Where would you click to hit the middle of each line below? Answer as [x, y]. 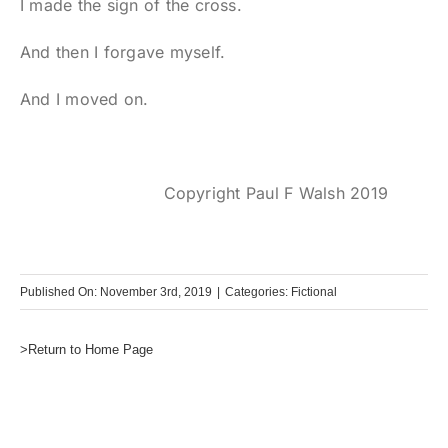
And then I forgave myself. [122, 52]
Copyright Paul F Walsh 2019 [276, 193]
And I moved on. [84, 99]
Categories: [257, 292]
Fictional [313, 292]
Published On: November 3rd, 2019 [115, 292]
